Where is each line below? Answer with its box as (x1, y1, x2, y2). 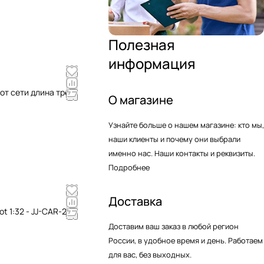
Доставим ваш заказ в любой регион (108, 221, 239, 232)
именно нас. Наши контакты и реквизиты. (108, 148, 255, 159)
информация (108, 54, 196, 73)
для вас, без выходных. (108, 249, 192, 260)
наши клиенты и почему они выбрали (108, 134, 240, 144)
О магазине (108, 92, 173, 108)
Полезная (108, 35, 175, 54)
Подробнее (108, 162, 150, 173)
